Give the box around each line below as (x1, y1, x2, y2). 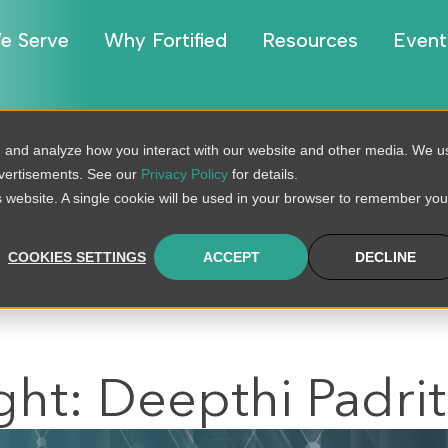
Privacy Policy (141, 166, 228, 182)
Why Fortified (104, 28, 227, 52)
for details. (228, 166, 298, 182)
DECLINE (354, 249, 416, 266)
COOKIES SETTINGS (8, 249, 146, 266)
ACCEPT (202, 249, 260, 266)
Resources (262, 28, 358, 52)
